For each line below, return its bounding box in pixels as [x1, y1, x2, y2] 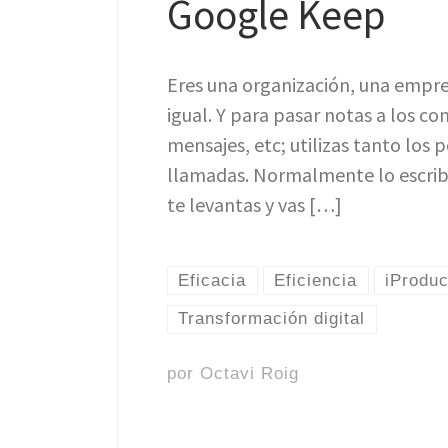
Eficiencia [274, 270, 358, 290]
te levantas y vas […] [167, 191, 342, 217]
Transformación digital [178, 309, 366, 329]
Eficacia [178, 270, 247, 290]
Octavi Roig [200, 364, 299, 384]
